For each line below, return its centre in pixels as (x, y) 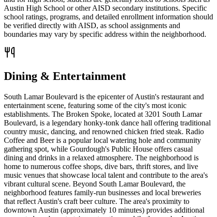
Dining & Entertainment (65, 76)
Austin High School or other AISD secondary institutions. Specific (105, 8)
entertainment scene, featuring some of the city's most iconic (95, 105)
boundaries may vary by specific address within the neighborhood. (105, 34)
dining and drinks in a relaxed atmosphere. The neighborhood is (101, 157)
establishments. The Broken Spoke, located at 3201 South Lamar (103, 114)
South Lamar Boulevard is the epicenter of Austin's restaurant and (104, 96)
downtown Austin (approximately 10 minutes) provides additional (104, 210)
